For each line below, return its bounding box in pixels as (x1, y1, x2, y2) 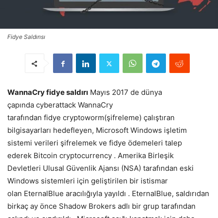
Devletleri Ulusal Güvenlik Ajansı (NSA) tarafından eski (7, 163, 194, 173)
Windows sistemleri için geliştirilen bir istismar (7, 176, 168, 186)
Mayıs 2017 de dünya (88, 88, 162, 97)
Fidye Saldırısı (7, 33, 45, 41)
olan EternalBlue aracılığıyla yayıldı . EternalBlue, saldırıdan (7, 189, 209, 199)
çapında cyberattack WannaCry (7, 100, 113, 110)
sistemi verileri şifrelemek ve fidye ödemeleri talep (7, 138, 182, 148)
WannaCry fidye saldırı (7, 88, 88, 97)
